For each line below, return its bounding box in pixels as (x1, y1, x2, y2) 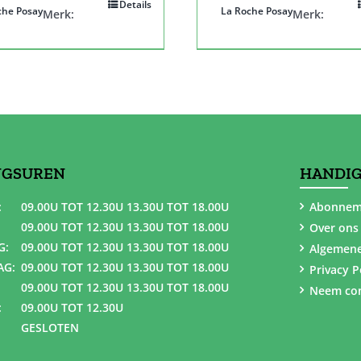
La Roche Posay (221, 3, 293, 18)
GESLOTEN (17, 319, 79, 335)
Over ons (309, 219, 359, 235)
